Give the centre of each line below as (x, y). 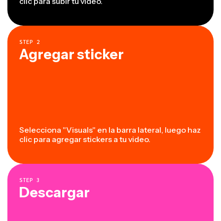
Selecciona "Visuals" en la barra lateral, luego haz (110, 130)
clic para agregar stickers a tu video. (85, 139)
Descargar (55, 193)
